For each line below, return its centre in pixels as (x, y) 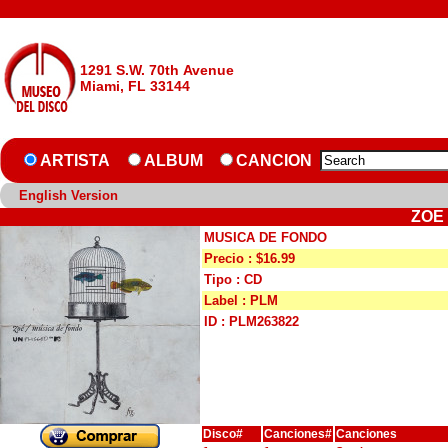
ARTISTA (75, 160)
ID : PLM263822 (251, 321)
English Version (68, 195)
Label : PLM (241, 300)
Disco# (223, 434)
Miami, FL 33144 (135, 86)
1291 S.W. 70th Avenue (157, 70)
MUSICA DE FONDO (265, 237)
